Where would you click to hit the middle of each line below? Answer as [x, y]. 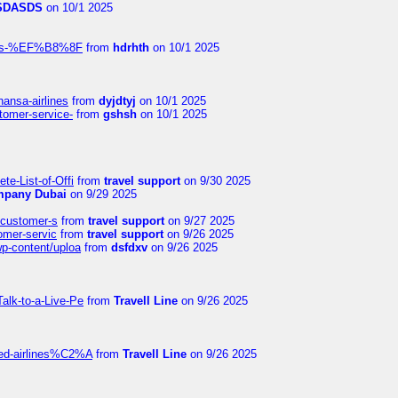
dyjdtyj [117, 101]
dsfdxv [129, 247]
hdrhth [131, 48]
